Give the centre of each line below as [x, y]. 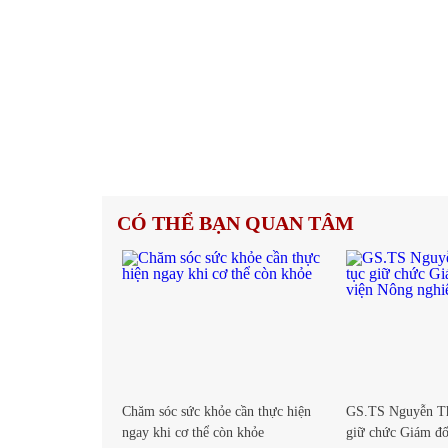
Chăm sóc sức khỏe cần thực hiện [216, 411]
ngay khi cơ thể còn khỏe [193, 432]
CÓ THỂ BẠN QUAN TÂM [235, 223]
